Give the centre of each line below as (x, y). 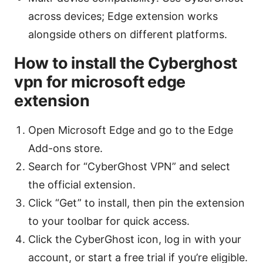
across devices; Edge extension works (123, 16)
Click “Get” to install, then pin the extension (136, 203)
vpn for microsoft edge (100, 82)
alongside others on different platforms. (128, 35)
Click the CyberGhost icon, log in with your (135, 240)
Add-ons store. (65, 149)
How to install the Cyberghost (126, 63)
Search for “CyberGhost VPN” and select (129, 167)
